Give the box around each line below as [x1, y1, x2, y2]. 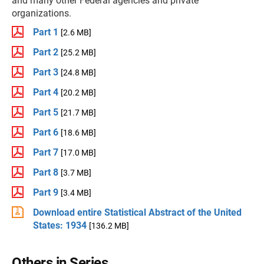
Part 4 [33, 87, 58, 98]
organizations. [12, 8, 71, 19]
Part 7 [33, 147, 58, 158]
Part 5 [33, 107, 58, 118]
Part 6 [33, 127, 58, 138]
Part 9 [33, 187, 58, 198]
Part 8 [33, 167, 58, 178]
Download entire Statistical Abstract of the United [33, 207, 242, 218]
